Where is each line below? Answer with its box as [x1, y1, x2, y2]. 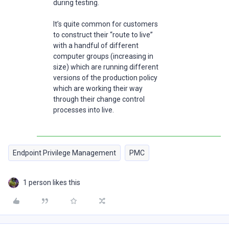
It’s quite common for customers [53, 20, 158, 28]
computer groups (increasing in [53, 52, 153, 60]
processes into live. [53, 106, 116, 114]
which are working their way [53, 84, 143, 93]
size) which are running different [53, 63, 158, 71]
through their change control [53, 95, 145, 103]
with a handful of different [53, 41, 139, 50]
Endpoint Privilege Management [13, 149, 116, 157]
